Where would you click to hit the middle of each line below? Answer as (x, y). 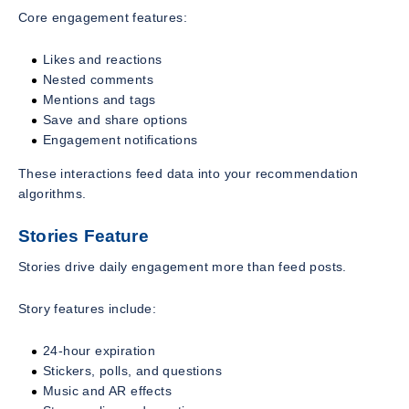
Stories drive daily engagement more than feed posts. (183, 266)
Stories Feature (84, 236)
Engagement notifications (121, 140)
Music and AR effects (107, 390)
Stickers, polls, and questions (132, 370)
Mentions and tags (100, 100)
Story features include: (88, 308)
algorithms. (52, 194)
